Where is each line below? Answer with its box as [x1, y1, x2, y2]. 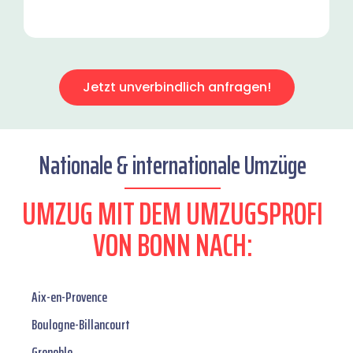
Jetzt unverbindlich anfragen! [82, 78, 271, 97]
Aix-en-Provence [32, 286, 107, 309]
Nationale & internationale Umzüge [39, 146, 307, 186]
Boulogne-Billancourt [32, 314, 130, 336]
